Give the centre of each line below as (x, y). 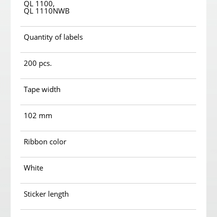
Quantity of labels (54, 37)
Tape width (42, 89)
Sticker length (46, 194)
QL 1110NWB (47, 10)
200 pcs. (38, 63)
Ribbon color (45, 141)
